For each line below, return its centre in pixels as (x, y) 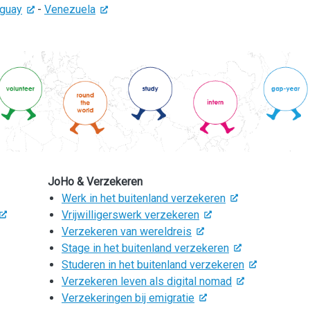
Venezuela (70, 9)
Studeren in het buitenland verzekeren (153, 264)
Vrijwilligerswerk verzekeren (130, 215)
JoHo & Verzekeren (95, 181)
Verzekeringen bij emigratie (128, 298)
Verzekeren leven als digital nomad (147, 281)
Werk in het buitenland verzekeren (144, 198)
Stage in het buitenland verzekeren (145, 248)
